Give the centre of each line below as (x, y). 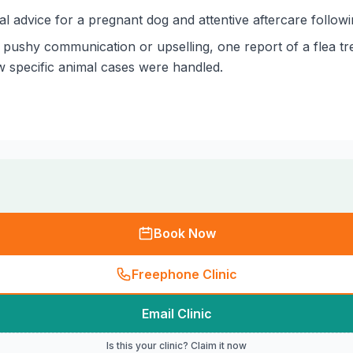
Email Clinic (176, 314)
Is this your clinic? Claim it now (176, 346)
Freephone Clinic (184, 274)
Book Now (184, 233)
